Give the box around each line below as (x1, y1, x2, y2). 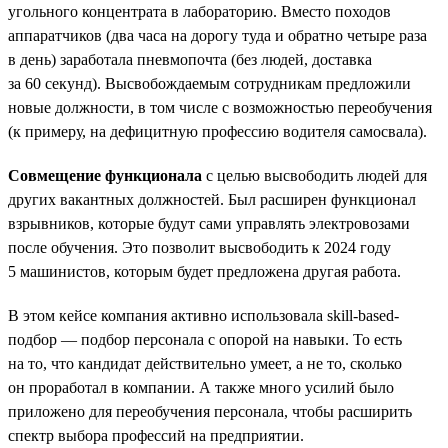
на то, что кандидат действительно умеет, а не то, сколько (8, 354, 402, 372)
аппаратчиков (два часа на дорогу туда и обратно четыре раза (8, 26, 427, 44)
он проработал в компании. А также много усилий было (8, 378, 394, 396)
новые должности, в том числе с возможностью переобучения (8, 98, 432, 116)
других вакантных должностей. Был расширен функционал (8, 190, 416, 208)
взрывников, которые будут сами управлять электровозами (8, 214, 410, 232)
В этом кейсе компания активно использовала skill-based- (8, 306, 399, 324)
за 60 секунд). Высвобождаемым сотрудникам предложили (8, 74, 411, 92)
